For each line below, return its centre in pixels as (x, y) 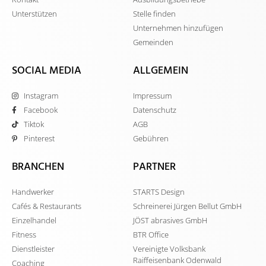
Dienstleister (33, 249)
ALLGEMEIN (161, 72)
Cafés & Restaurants (47, 206)
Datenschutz (155, 110)
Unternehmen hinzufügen (178, 28)
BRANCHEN (38, 168)
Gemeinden (153, 42)
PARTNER (154, 168)
